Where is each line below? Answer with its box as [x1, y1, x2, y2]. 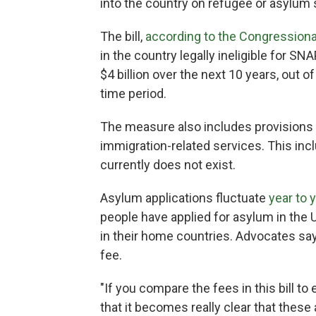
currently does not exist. [100, 157, 236, 172]
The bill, [100, 29, 145, 44]
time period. [100, 86, 166, 101]
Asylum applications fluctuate [100, 190, 269, 205]
